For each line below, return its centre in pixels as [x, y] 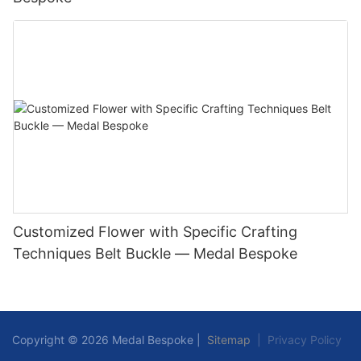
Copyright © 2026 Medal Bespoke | [106, 340]
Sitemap [227, 340]
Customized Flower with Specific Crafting [155, 232]
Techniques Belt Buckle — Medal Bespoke [155, 254]
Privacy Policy [305, 340]
